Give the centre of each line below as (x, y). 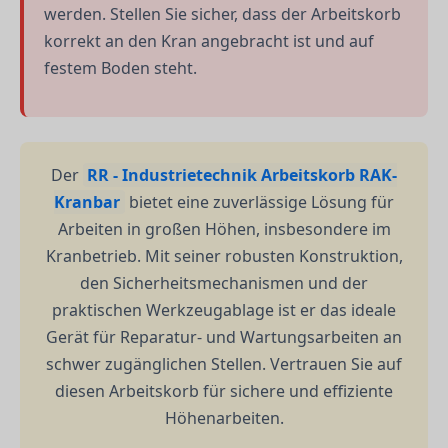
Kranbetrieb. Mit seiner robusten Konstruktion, (224, 256)
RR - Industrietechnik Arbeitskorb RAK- (242, 175)
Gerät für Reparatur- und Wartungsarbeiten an (224, 337)
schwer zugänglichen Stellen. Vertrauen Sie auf (224, 364)
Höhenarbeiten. (224, 418)
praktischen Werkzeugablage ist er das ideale (224, 310)
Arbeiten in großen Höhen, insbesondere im (224, 229)
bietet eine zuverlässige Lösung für (259, 202)
